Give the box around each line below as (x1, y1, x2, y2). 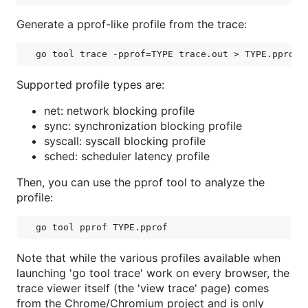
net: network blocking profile (44, 104, 195, 118)
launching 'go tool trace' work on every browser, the (16, 266, 289, 280)
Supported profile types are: (16, 78, 164, 91)
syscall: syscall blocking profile (44, 134, 206, 148)
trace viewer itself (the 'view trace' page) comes (16, 281, 269, 295)
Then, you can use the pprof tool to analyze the (16, 175, 265, 189)
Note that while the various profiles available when (16, 251, 280, 265)
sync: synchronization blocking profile (44, 119, 242, 133)
